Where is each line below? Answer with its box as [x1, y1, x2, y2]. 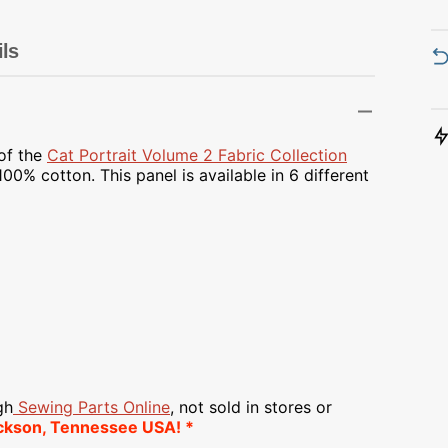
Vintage [38, 85, 97, 105]
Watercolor [38, 131, 122, 151]
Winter [38, 177, 88, 197]
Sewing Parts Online [18, 397, 170, 417]
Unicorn [38, 39, 98, 59]
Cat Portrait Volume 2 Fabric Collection [47, 145, 347, 165]
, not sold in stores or [170, 397, 332, 417]
